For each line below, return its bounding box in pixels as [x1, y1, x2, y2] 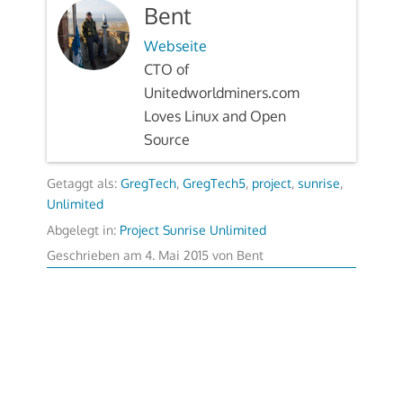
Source [143, 130, 190, 149]
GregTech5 [182, 175, 246, 192]
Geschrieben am [46, 246, 145, 263]
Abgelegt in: [46, 221, 120, 237]
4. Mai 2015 [144, 246, 209, 263]
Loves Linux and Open [143, 107, 286, 126]
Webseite [143, 37, 207, 56]
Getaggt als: [46, 175, 121, 192]
